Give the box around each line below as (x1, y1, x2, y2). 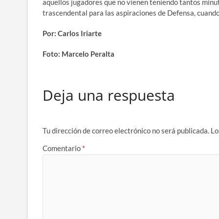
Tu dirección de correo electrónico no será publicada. (43, 126, 209, 135)
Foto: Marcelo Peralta (43, 49, 114, 58)
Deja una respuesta (43, 85, 175, 105)
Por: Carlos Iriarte (43, 29, 102, 38)
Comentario (43, 143, 82, 153)
